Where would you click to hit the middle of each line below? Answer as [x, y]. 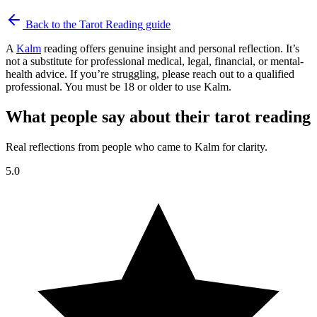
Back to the [51, 25]
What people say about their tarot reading [158, 117]
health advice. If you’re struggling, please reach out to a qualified [150, 74]
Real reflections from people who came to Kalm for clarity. [137, 146]
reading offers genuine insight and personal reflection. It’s [170, 49]
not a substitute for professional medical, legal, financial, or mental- [155, 62]
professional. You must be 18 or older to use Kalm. [119, 87]
